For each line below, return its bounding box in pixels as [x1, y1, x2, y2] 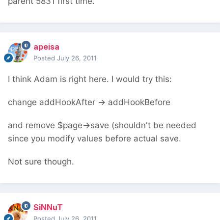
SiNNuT [33, 202, 63, 213]
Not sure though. [8, 157, 74, 167]
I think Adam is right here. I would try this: [8, 74, 172, 84]
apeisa [33, 42, 59, 52]
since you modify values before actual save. [8, 134, 181, 144]
